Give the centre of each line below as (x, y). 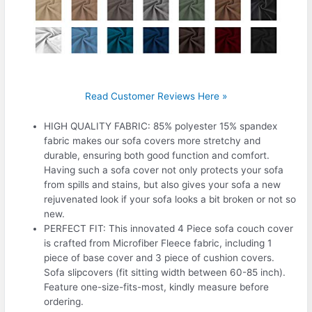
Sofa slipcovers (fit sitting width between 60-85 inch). (165, 273)
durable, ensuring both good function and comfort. (157, 156)
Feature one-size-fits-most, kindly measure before (157, 287)
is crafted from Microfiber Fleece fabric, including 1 (158, 243)
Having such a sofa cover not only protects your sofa (164, 170)
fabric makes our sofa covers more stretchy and (153, 141)
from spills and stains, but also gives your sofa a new (163, 185)
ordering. (64, 302)
